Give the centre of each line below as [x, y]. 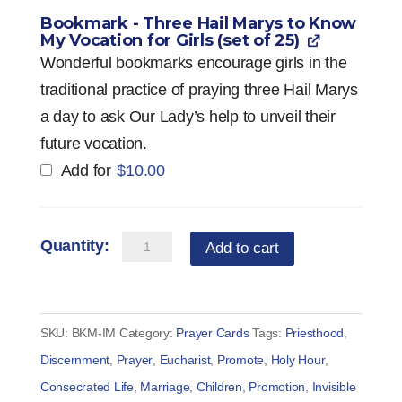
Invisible [334, 387]
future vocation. [93, 144]
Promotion [277, 387]
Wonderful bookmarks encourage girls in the [193, 63]
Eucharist [185, 360]
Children [219, 387]
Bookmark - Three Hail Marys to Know [198, 24]
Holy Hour [298, 360]
